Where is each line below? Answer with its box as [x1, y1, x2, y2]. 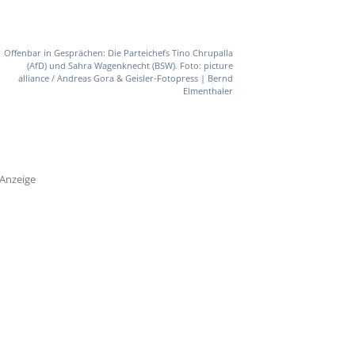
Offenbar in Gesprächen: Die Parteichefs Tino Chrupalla [3, 47, 233, 59]
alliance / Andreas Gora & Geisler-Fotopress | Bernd [17, 72, 233, 85]
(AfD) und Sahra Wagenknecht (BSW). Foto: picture [26, 59, 233, 72]
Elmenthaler [182, 85, 233, 97]
